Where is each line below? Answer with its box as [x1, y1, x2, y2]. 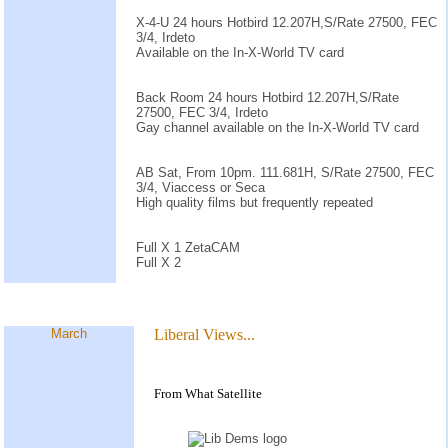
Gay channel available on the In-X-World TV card [136, 119, 419, 135]
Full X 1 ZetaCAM [136, 239, 240, 255]
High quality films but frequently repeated [136, 194, 373, 210]
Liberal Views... [154, 325, 255, 343]
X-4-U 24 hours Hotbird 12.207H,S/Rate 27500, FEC [136, 14, 437, 30]
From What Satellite [154, 386, 262, 402]
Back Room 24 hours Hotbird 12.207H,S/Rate [136, 89, 399, 105]
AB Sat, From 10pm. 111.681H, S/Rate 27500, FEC [136, 164, 434, 180]
